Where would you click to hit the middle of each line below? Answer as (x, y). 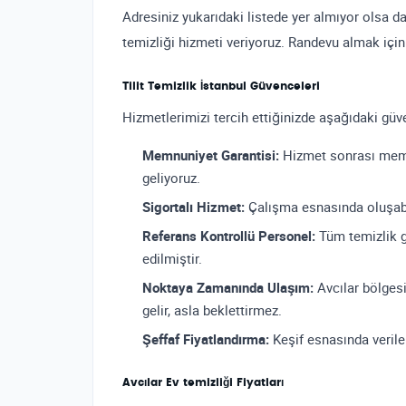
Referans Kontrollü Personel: (229, 236)
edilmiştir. (172, 258)
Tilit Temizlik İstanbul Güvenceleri (221, 86)
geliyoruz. (171, 178)
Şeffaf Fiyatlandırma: (206, 339)
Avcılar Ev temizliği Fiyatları (203, 382)
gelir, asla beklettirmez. (212, 310)
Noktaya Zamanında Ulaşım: (228, 287)
